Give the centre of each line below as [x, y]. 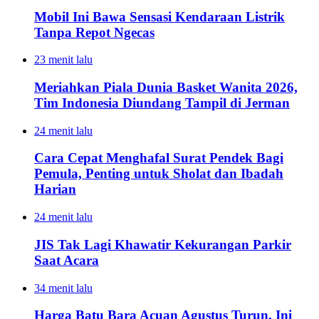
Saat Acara [67, 260]
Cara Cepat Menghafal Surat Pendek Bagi [159, 158]
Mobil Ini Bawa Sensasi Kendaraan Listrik [159, 16]
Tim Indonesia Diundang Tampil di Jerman [162, 103]
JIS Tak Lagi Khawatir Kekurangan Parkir [163, 244]
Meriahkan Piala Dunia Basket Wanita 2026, [166, 87]
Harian [55, 189]
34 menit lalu [63, 288]
